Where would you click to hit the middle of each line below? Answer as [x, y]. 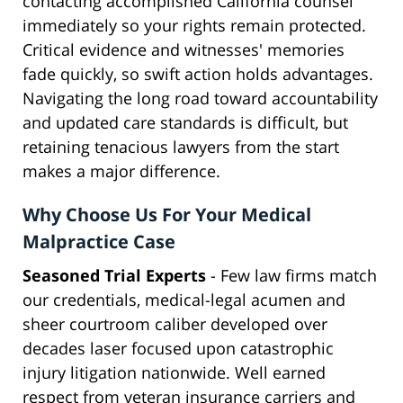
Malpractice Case [99, 242]
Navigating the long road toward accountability [200, 99]
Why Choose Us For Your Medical [167, 215]
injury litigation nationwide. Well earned [174, 373]
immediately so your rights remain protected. [194, 26]
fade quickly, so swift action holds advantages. [198, 74]
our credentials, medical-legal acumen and [184, 300]
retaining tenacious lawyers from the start [181, 147]
